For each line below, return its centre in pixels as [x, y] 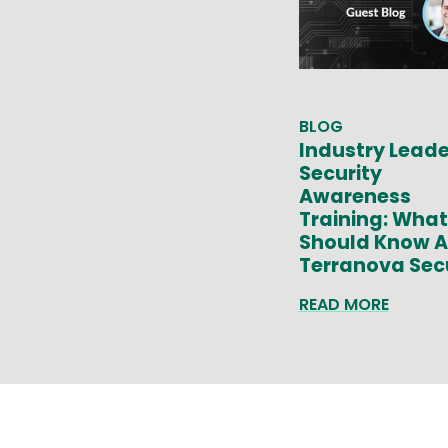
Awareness [354, 197]
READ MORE [343, 305]
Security [340, 174]
